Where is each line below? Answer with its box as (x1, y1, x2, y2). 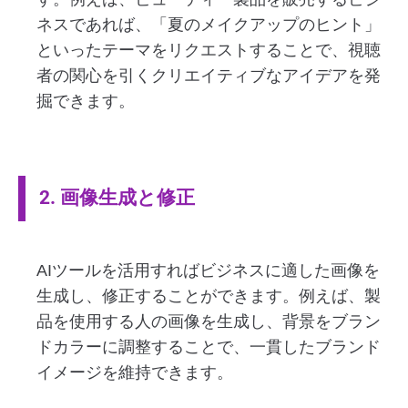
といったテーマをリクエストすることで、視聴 (36, 41, 381, 59)
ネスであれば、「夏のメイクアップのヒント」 (36, 15, 381, 34)
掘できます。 (36, 92, 135, 110)
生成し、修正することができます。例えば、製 (36, 287, 381, 305)
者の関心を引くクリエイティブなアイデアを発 (36, 66, 381, 85)
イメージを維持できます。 (36, 363, 233, 382)
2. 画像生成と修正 (39, 186, 195, 209)
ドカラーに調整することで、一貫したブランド (36, 338, 381, 356)
